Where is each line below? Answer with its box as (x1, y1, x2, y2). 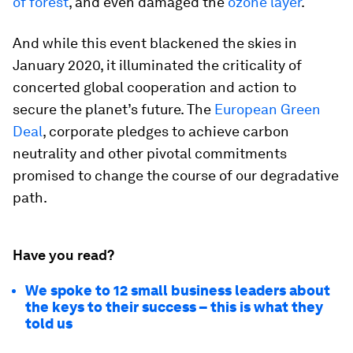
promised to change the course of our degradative (13, 167, 339, 184)
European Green (214, 101, 321, 117)
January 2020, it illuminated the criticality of (13, 57, 302, 73)
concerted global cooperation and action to (13, 79, 296, 95)
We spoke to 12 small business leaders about (25, 282, 330, 299)
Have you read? (13, 247, 114, 263)
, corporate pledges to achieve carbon (43, 123, 289, 139)
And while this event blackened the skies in (13, 35, 297, 51)
